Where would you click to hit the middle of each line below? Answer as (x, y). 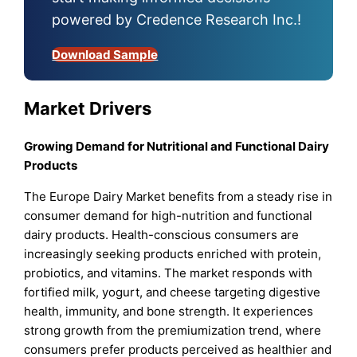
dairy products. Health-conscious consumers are (162, 235)
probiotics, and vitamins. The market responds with (169, 273)
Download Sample (105, 54)
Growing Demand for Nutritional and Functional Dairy (177, 147)
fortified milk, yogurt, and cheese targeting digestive (173, 292)
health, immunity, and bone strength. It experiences (169, 312)
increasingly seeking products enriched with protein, (173, 254)
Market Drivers (88, 108)
